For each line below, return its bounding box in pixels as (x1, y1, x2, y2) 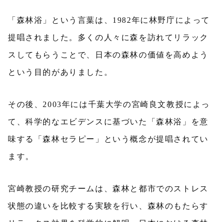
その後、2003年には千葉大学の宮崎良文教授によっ (8, 100, 210, 109)
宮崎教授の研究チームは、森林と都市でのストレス (8, 184, 209, 193)
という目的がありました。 (8, 68, 113, 76)
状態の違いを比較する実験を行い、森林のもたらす (8, 202, 209, 210)
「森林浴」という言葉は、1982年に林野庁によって (8, 16, 210, 24)
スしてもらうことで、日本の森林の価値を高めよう (8, 51, 209, 59)
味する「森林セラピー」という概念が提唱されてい (8, 135, 209, 143)
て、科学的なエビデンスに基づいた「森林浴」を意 (8, 117, 209, 126)
